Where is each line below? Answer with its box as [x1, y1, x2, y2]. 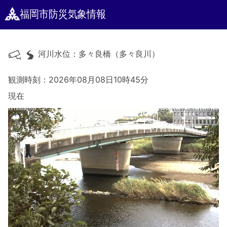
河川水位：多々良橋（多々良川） [35, 49, 160, 59]
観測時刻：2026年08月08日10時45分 [8, 74, 148, 85]
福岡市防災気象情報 [20, 8, 106, 21]
